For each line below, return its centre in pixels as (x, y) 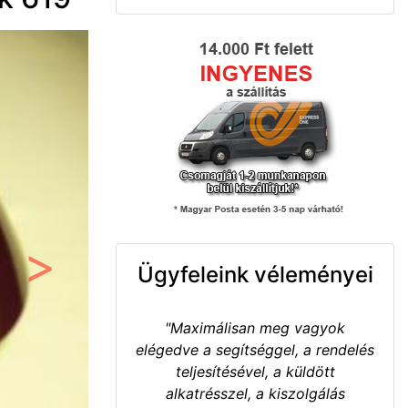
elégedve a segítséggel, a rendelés (255, 350)
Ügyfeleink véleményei (255, 275)
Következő (76, 284)
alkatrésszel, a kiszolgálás (255, 393)
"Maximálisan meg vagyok (255, 328)
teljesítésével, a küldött (255, 372)
